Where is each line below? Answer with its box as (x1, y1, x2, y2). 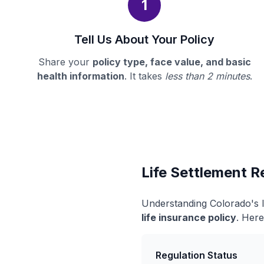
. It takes (124, 70, 165, 82)
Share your (38, 56, 93, 68)
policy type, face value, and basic (92, 56, 251, 68)
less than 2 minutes (164, 70, 250, 82)
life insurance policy (141, 212, 236, 223)
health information (37, 70, 124, 82)
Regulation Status (156, 249, 237, 261)
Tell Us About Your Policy (74, 32, 215, 47)
